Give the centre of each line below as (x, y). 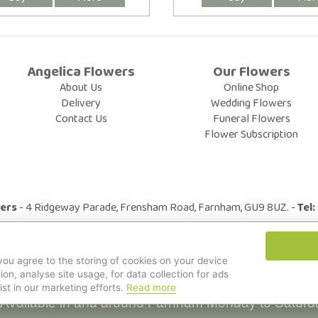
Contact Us (81, 119)
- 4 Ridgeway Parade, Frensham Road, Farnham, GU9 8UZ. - (157, 207)
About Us (81, 87)
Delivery (81, 103)
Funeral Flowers (251, 119)
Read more (151, 287)
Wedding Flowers (251, 103)
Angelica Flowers (81, 72)
